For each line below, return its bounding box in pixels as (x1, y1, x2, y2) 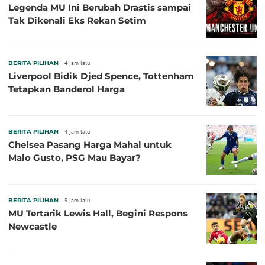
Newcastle (8, 221, 57, 232)
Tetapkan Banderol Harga (8, 83, 125, 95)
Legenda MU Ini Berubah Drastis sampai (8, 2, 191, 14)
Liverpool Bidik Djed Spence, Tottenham (8, 70, 194, 82)
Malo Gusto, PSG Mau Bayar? (8, 152, 141, 164)
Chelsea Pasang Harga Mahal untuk (8, 139, 172, 151)
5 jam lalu (64, 196, 90, 205)
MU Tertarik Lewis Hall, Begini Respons (8, 208, 188, 219)
